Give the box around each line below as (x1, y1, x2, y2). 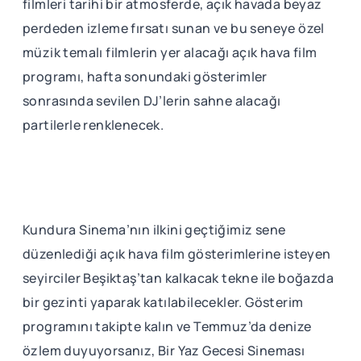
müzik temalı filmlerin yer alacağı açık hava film (23, 44, 317, 62)
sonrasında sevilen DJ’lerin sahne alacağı (23, 92, 281, 110)
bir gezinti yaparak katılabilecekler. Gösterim (23, 293, 304, 312)
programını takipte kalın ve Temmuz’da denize (23, 317, 312, 336)
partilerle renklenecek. (23, 116, 164, 135)
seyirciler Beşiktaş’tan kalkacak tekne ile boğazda (23, 269, 334, 288)
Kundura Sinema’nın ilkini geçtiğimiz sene (23, 221, 286, 239)
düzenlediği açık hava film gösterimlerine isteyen (23, 245, 331, 263)
